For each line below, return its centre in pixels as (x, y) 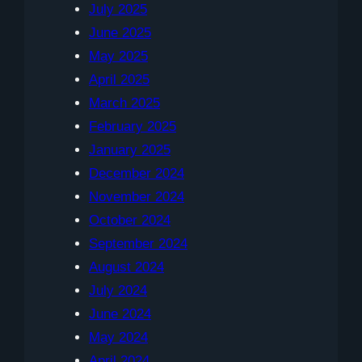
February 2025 (133, 127)
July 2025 (118, 10)
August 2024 (126, 267)
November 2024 (137, 197)
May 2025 (118, 57)
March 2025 (124, 103)
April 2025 (119, 80)
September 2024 (138, 244)
